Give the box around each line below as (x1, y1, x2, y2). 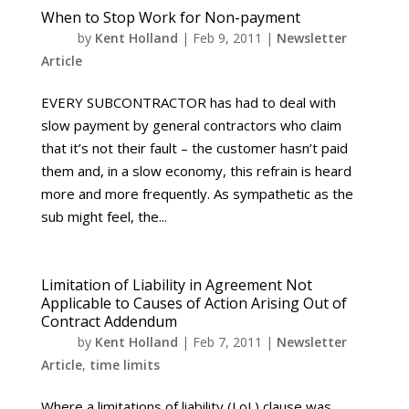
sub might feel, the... (40, 207, 167, 225)
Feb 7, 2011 (192, 333, 262, 351)
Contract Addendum (40, 311, 177, 331)
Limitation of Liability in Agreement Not (40, 275, 312, 295)
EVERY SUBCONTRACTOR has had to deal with (40, 93, 336, 111)
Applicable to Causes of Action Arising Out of (40, 293, 347, 313)
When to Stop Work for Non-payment (40, 7, 300, 27)
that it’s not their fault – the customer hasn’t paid (40, 139, 348, 157)
